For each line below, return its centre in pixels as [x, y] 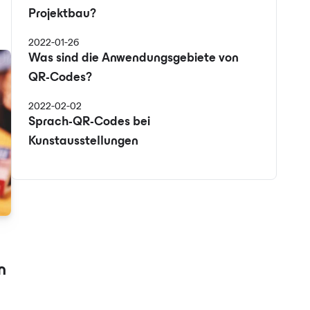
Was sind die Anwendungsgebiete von [134, 59]
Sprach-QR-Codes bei [89, 122]
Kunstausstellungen [83, 142]
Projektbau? [62, 15]
